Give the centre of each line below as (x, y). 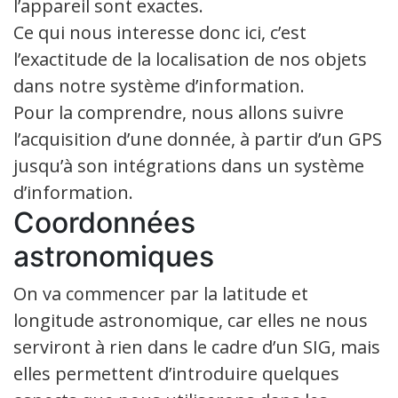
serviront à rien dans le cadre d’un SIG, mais (197, 347)
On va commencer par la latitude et (161, 294)
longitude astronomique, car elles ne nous (191, 321)
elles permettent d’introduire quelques (176, 374)
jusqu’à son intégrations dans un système (189, 166)
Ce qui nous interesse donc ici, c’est (160, 33)
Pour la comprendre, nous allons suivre (179, 113)
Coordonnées (104, 223)
